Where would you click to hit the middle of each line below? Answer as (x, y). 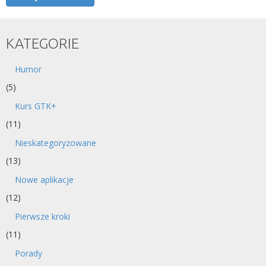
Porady (28, 253)
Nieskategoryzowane (56, 143)
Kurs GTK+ (36, 106)
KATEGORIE (42, 44)
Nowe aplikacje (44, 180)
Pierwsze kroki (42, 216)
